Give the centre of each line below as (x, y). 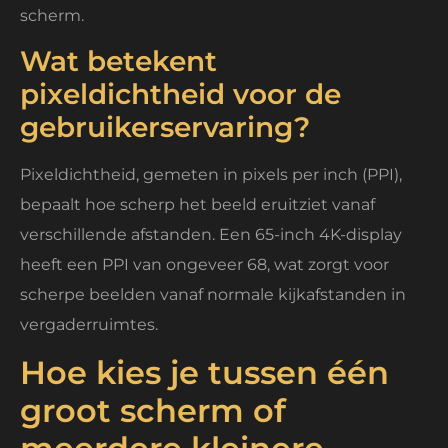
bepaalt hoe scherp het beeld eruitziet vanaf (197, 205)
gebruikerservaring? (165, 127)
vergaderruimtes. (89, 325)
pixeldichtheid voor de (180, 94)
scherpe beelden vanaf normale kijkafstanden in (213, 295)
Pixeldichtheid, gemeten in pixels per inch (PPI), (211, 175)
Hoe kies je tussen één (204, 373)
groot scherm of (153, 411)
